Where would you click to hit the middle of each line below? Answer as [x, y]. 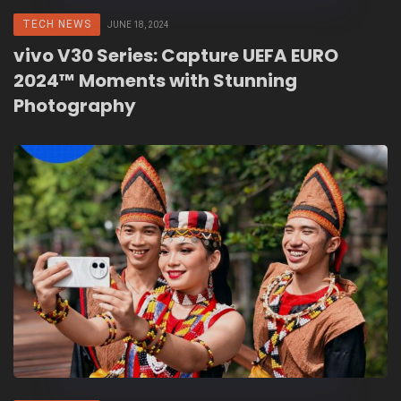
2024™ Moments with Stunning [155, 81]
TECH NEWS [57, 25]
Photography [75, 106]
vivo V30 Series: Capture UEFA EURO [176, 56]
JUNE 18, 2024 [138, 25]
